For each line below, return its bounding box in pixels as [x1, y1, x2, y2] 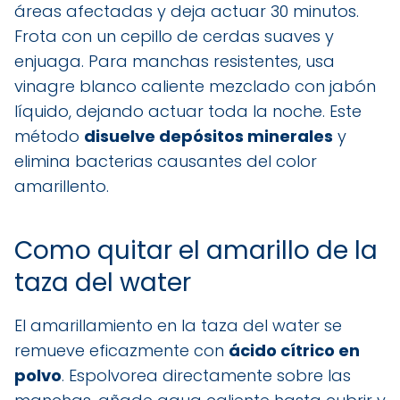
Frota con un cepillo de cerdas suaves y [14, 24, 334, 47]
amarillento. [14, 174, 109, 197]
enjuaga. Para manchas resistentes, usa [14, 49, 335, 72]
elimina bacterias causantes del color [14, 149, 317, 172]
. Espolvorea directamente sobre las [62, 363, 351, 387]
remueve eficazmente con [14, 338, 229, 362]
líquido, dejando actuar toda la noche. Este [14, 99, 362, 122]
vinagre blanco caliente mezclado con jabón [14, 74, 376, 97]
